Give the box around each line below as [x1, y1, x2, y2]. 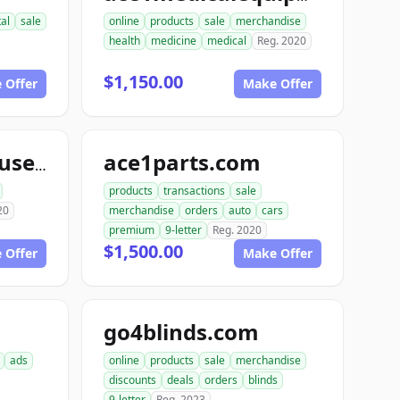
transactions [163, 183, 225, 198]
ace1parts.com [104, 147, 261, 177]
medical [207, 33, 246, 48]
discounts [109, 372, 156, 387]
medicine [151, 33, 196, 48]
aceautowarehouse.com [35, 155, 46, 175]
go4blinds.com [104, 317, 259, 346]
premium [109, 222, 154, 237]
